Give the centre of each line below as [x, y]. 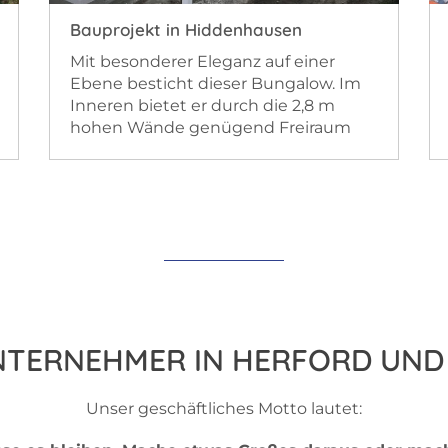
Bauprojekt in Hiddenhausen [186, 29]
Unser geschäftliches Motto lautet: [224, 409]
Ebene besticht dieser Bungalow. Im [215, 83]
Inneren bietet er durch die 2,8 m [202, 105]
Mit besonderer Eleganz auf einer [202, 61]
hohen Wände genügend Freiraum [210, 127]
